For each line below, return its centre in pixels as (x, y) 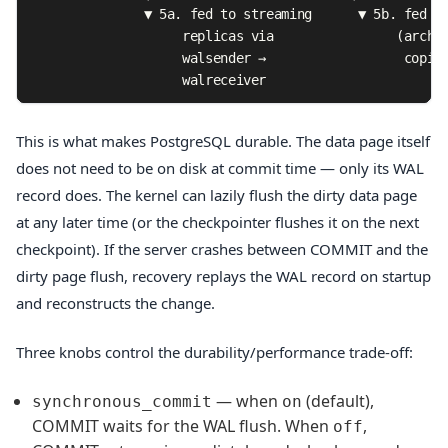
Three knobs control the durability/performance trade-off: (214, 352)
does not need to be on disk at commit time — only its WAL (220, 167)
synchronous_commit (122, 401)
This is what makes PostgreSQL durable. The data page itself (223, 140)
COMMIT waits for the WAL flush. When (182, 425)
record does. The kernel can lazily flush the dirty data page (216, 194)
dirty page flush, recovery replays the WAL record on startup (223, 275)
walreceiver (148, 79)
